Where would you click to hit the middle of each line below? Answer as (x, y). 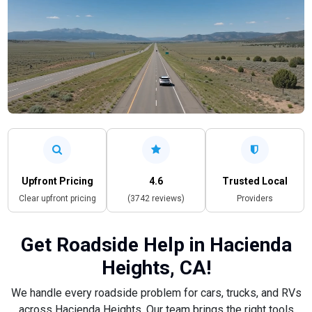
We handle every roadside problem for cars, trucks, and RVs (156, 292)
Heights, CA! (156, 267)
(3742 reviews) (156, 198)
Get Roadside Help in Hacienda (156, 244)
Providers (255, 198)
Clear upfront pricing (57, 198)
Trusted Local (255, 181)
